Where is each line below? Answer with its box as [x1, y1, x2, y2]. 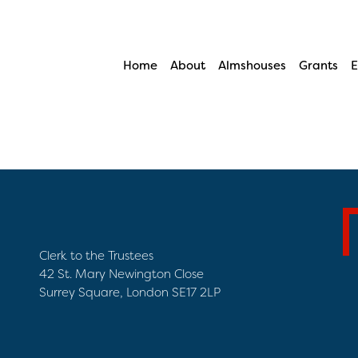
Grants [299, 57, 338, 74]
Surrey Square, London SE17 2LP [39, 284, 221, 300]
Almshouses [218, 57, 286, 74]
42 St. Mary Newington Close [39, 266, 204, 282]
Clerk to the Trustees [39, 248, 153, 264]
